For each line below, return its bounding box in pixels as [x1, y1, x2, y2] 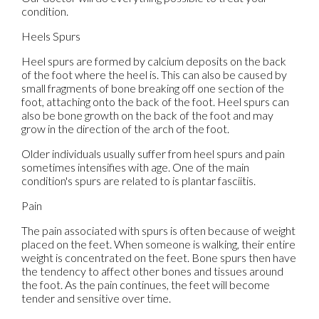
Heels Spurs [21, 29, 80, 43]
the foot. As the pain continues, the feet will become [21, 278, 270, 291]
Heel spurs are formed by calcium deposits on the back [21, 54, 286, 68]
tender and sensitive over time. [21, 291, 171, 305]
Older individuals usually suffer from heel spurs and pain [21, 147, 285, 160]
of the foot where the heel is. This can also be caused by [21, 68, 287, 81]
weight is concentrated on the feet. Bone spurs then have [21, 251, 296, 264]
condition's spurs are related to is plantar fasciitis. [21, 174, 256, 187]
